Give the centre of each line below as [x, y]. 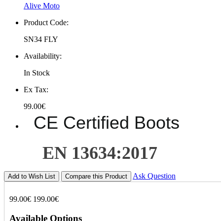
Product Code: [46, 23]
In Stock [37, 73]
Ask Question [154, 176]
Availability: [43, 56]
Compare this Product [96, 176]
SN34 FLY [41, 39]
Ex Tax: [36, 90]
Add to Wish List [32, 176]
